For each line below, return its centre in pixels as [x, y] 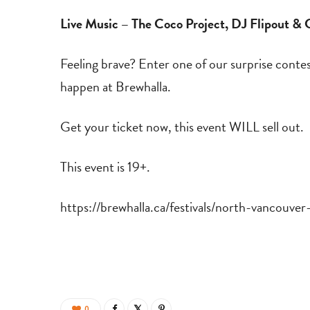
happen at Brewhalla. [116, 87]
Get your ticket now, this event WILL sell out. [182, 127]
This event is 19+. [105, 167]
